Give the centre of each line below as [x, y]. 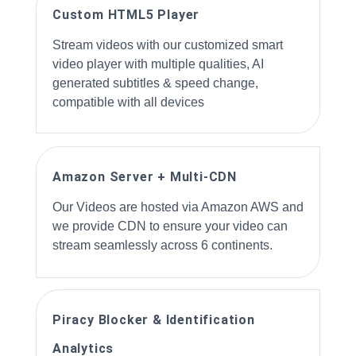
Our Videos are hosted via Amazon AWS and [178, 207]
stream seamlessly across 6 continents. [163, 245]
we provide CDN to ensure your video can [170, 226]
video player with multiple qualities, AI [158, 64]
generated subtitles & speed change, [155, 83]
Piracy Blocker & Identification [154, 320]
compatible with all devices [128, 102]
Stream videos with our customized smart [168, 45]
